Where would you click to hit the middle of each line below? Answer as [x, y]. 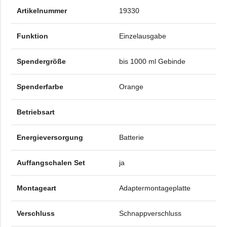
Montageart [36, 188]
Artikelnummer [42, 11]
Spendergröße [41, 62]
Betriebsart [35, 112]
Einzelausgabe [142, 36]
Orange [131, 87]
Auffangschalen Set [51, 163]
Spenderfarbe [40, 87]
